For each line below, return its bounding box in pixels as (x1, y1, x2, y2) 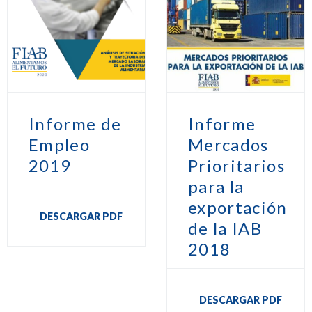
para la (188, 176, 244, 197)
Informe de (29, 114, 122, 134)
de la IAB (188, 218, 262, 239)
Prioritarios (188, 155, 286, 176)
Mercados (188, 134, 269, 155)
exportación (188, 197, 288, 218)
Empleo (29, 134, 90, 155)
